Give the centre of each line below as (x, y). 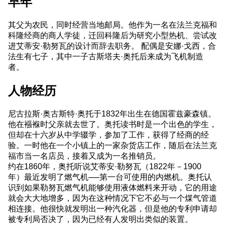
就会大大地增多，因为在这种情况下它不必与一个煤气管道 (113, 198)
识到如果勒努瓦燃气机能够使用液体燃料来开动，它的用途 (113, 187)
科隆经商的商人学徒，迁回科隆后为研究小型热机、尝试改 (113, 35)
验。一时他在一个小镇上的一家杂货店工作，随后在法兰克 (113, 145)
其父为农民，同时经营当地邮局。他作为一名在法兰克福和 (113, 24)
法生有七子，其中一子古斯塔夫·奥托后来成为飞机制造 (106, 56)
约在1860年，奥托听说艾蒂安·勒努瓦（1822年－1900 (105, 166)
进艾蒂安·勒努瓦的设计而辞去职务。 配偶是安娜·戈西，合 (112, 45)
